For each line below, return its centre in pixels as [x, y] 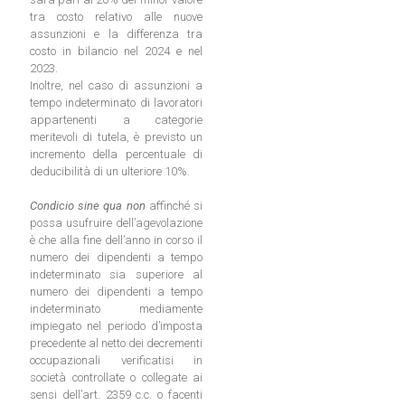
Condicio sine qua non [88, 206]
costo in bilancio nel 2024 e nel [116, 52]
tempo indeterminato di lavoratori [116, 103]
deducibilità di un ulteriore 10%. [110, 172]
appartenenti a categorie [116, 120]
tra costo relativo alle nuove [116, 17]
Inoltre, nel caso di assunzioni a [116, 86]
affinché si [174, 206]
